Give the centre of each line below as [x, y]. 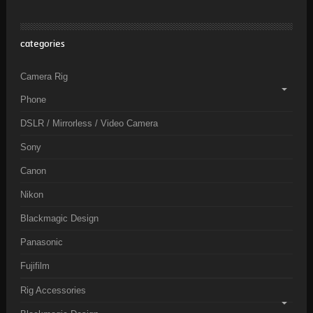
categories [43, 44]
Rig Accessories [53, 290]
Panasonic [42, 242]
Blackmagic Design [59, 218]
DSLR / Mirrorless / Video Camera [89, 123]
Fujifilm [35, 266]
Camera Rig [44, 77]
